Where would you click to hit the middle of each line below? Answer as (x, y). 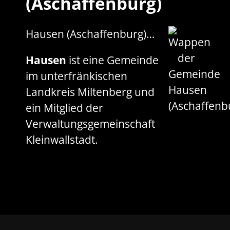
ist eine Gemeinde (112, 60)
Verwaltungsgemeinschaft (90, 123)
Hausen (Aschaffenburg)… (90, 34)
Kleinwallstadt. (62, 139)
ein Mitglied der (64, 108)
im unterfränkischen (76, 76)
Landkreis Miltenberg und (90, 92)
